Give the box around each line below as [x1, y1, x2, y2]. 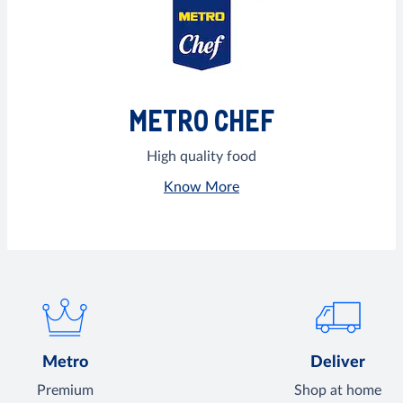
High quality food [146, 149, 256, 165]
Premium [36, 383, 94, 399]
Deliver [310, 354, 366, 372]
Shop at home [294, 383, 382, 399]
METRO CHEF [128, 103, 274, 139]
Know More [163, 180, 239, 195]
